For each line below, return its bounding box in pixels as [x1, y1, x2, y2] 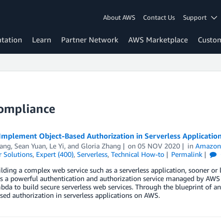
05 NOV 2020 [138, 142, 181, 150]
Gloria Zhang [80, 142, 121, 150]
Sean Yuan [14, 142, 46, 150]
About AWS [103, 13, 136, 21]
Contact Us [143, 13, 176, 21]
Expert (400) [36, 150, 74, 158]
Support [183, 13, 212, 21]
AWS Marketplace [128, 35, 188, 44]
